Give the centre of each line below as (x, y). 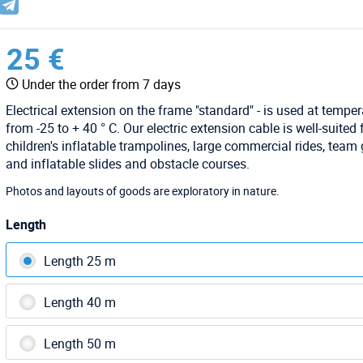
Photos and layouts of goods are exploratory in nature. (143, 190)
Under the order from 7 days (102, 84)
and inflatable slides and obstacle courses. (128, 163)
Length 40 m (80, 302)
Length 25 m (80, 261)
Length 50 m (80, 343)
